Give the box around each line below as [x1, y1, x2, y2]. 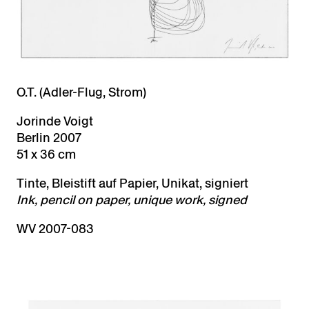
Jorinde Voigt [17, 112, 93, 130]
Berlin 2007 [17, 128, 81, 146]
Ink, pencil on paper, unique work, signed [17, 190, 247, 208]
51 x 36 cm [17, 145, 76, 163]
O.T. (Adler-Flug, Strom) [17, 83, 146, 101]
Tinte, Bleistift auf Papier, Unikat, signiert [17, 174, 248, 192]
